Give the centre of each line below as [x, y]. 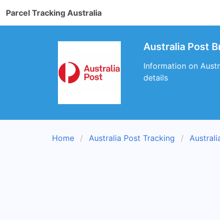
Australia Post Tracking [132, 138]
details [156, 78]
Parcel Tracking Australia [54, 13]
